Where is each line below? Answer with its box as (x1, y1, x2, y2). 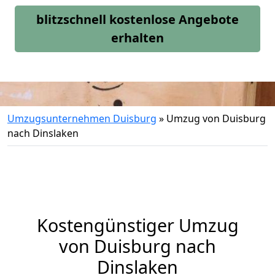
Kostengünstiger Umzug (36, 213, 239, 237)
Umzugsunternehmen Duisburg (7, 112, 157, 125)
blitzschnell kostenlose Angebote (36, 11, 239, 28)
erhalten (111, 29, 164, 46)
